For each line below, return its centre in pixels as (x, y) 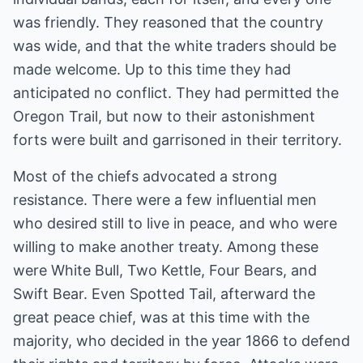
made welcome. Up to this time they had (152, 69)
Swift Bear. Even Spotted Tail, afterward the (164, 294)
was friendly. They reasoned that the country (168, 22)
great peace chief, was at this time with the (161, 317)
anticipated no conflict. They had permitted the (176, 93)
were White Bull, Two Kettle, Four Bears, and (165, 270)
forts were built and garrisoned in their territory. (177, 140)
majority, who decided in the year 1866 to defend (181, 341)
